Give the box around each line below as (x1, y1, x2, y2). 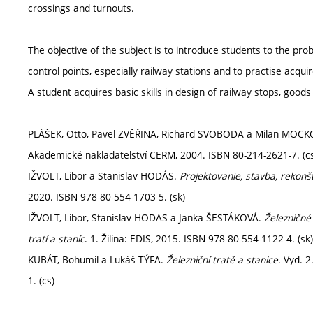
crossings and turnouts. (28, 1, 134, 15)
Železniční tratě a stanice (166, 253, 278, 266)
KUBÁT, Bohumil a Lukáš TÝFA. (28, 253, 166, 266)
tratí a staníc (28, 232, 85, 245)
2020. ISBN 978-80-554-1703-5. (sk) (28, 190, 185, 203)
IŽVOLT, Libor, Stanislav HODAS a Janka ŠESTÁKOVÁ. (28, 211, 264, 224)
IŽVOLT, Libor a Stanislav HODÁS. (28, 169, 180, 182)
